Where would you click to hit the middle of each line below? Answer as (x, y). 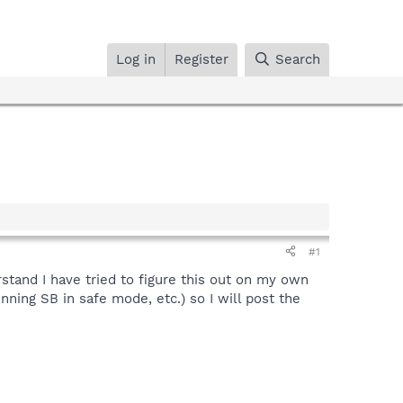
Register (202, 59)
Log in (136, 59)
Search (298, 59)
